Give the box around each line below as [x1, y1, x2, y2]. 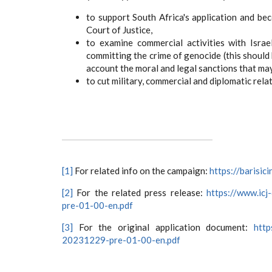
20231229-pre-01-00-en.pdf [62, 234, 180, 245]
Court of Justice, [86, 24, 152, 35]
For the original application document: [73, 222, 254, 233]
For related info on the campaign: [73, 165, 209, 176]
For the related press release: [73, 187, 206, 198]
